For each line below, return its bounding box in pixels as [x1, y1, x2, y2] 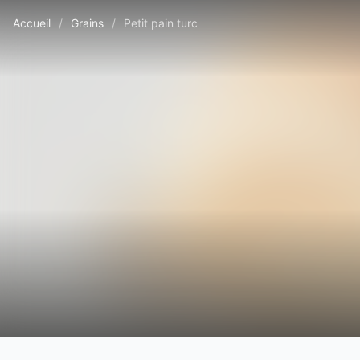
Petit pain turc [124, 16, 198, 30]
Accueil [13, 16, 51, 30]
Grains [71, 16, 104, 30]
